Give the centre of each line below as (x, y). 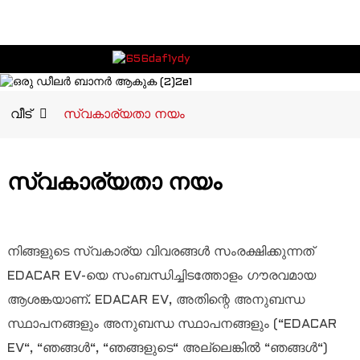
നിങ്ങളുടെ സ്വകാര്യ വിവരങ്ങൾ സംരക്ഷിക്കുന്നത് (160, 252)
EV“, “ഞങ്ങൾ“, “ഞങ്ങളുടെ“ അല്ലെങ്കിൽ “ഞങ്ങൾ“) (167, 348)
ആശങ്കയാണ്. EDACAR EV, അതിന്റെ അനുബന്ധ (155, 300)
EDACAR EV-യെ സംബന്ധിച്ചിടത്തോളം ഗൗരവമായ (161, 276)
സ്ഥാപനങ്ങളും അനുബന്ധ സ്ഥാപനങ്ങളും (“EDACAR (172, 324)
